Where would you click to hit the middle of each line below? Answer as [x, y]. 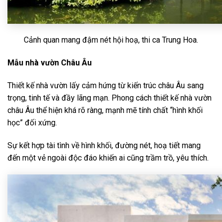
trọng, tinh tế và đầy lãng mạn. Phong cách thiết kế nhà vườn [110, 98]
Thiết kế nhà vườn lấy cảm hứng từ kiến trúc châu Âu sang [106, 86]
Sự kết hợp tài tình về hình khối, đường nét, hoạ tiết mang [104, 145]
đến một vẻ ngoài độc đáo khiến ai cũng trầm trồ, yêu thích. [108, 158]
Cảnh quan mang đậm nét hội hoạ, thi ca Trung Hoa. [111, 40]
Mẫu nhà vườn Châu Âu [50, 63]
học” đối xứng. [32, 123]
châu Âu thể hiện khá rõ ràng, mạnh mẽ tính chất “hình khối [105, 111]
